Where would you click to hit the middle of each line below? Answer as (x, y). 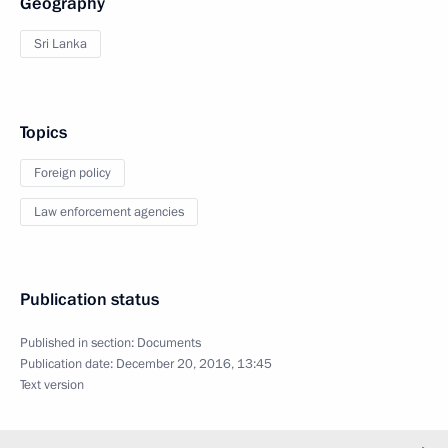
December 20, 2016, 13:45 (194, 364)
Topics (43, 132)
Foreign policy (72, 173)
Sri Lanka (60, 44)
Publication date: (68, 364)
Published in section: (78, 343)
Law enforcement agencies (109, 212)
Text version (52, 385)
